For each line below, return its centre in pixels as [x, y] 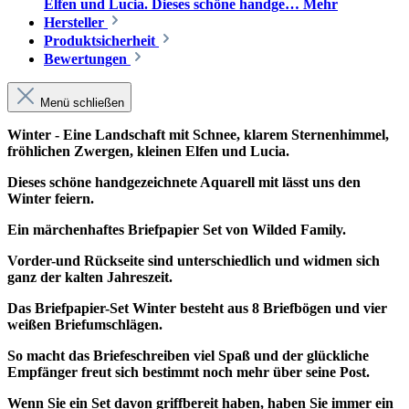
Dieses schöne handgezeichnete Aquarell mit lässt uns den [184, 183]
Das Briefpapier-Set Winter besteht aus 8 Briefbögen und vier [197, 309]
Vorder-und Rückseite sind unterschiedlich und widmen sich [194, 261]
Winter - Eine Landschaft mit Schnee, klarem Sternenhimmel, [198, 135]
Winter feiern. [51, 199]
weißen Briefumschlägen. [85, 325]
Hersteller [76, 23]
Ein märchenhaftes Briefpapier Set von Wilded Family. [177, 230]
